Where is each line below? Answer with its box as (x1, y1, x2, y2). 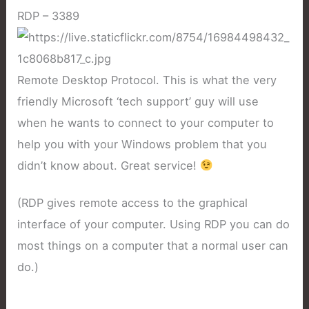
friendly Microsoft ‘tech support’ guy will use (17, 94, 259, 109)
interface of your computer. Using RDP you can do (17, 217, 290, 231)
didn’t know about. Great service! (17, 159, 201, 173)
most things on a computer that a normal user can (17, 238, 289, 252)
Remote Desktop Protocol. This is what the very (17, 73, 277, 88)
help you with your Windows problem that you (17, 137, 268, 152)
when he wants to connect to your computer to (17, 116, 275, 130)
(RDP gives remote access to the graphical (17, 195, 248, 210)
